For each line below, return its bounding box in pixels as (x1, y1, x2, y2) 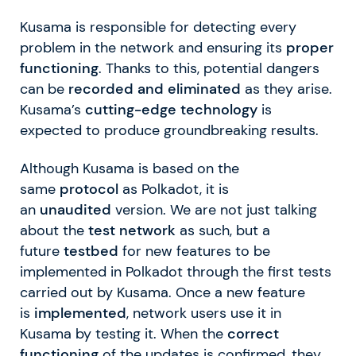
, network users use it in (126, 304, 281, 322)
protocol (60, 180, 118, 198)
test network (88, 221, 176, 239)
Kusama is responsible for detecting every (20, 17, 296, 36)
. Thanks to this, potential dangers (99, 59, 319, 77)
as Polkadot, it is (118, 180, 229, 198)
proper (286, 38, 334, 56)
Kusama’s (20, 100, 85, 118)
